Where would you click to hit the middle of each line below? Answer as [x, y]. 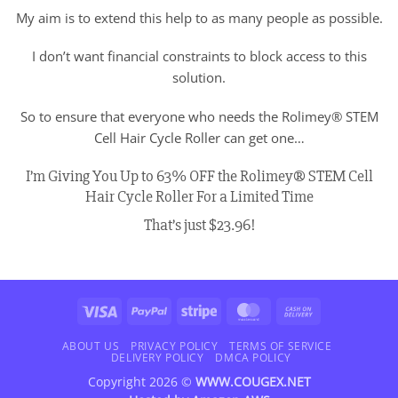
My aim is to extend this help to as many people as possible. [199, 17]
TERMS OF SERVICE [281, 346]
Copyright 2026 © [141, 382]
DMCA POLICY [253, 358]
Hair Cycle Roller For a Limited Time [199, 196]
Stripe [234, 309]
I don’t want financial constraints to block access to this [199, 56]
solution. [199, 78]
